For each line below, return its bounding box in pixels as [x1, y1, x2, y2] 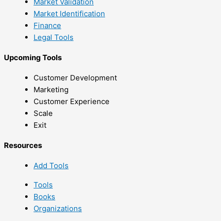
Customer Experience [34, 96, 110, 106]
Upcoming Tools [4, 52, 62, 62]
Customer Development [34, 73, 117, 82]
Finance [34, 20, 61, 30]
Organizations [34, 203, 82, 213]
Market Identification [34, 8, 105, 18]
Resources [4, 140, 42, 150]
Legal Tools [34, 32, 74, 42]
